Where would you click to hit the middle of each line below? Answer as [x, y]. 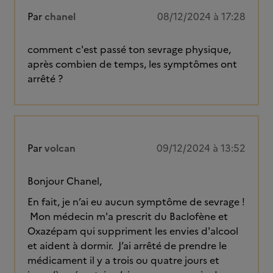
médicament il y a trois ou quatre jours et [123, 260]
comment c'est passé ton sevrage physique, [129, 49]
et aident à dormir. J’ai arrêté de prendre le [127, 246]
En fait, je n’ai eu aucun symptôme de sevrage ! [136, 202]
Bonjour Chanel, [65, 181]
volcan [60, 148]
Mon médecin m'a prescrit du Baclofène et [128, 216]
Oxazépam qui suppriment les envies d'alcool [133, 231]
